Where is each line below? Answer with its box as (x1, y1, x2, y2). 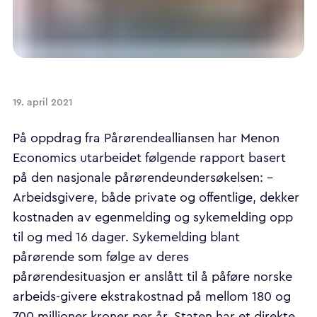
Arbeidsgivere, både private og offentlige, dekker (13, 191, 299, 204)
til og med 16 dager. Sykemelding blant (13, 231, 240, 244)
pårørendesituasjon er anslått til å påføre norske (13, 270, 292, 284)
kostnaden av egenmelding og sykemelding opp (13, 211, 293, 224)
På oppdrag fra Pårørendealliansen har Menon (13, 132, 279, 145)
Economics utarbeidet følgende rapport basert (13, 151, 286, 165)
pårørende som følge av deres (13, 250, 189, 264)
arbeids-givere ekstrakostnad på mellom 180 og (13, 290, 291, 304)
